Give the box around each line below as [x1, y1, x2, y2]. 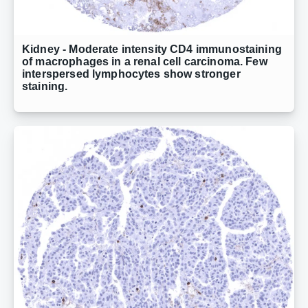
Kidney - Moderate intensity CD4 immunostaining [22, 43, 282, 56]
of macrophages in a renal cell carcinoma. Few [22, 56, 267, 68]
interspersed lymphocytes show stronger [22, 68, 241, 80]
